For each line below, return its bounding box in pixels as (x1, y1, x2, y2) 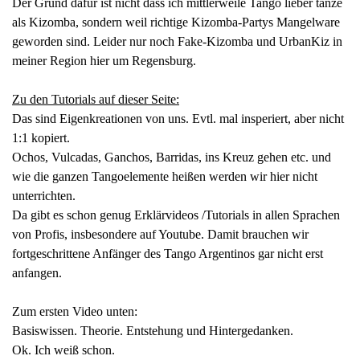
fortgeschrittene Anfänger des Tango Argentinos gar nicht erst (12, 247, 323, 261)
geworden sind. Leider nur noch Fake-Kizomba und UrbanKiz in (12, 35, 342, 49)
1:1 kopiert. (12, 131, 70, 145)
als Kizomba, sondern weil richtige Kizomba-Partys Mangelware (12, 15, 340, 30)
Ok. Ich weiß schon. (12, 343, 115, 358)
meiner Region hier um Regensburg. (12, 54, 196, 68)
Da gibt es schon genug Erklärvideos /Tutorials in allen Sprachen (12, 208, 340, 223)
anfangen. (12, 266, 62, 280)
